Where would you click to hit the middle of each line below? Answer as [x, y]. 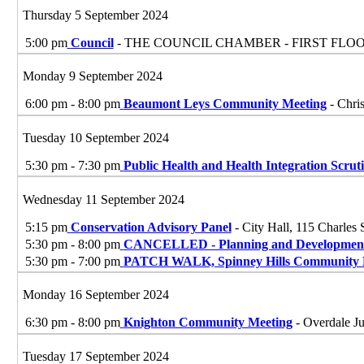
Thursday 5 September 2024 [95, 15]
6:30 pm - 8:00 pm [72, 323]
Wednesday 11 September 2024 [103, 199]
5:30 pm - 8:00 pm [72, 244]
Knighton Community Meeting [208, 323]
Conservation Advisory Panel [151, 227]
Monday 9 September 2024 [92, 76]
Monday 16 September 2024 [95, 295]
